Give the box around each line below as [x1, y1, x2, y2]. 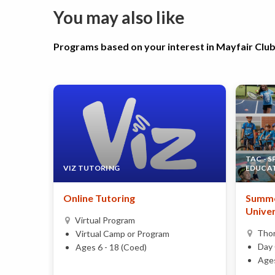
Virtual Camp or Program [76, 228, 169, 239]
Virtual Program [75, 214, 135, 225]
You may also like [53, 7, 185, 28]
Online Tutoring [63, 192, 135, 204]
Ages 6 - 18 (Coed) [76, 241, 147, 252]
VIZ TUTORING [63, 163, 120, 172]
